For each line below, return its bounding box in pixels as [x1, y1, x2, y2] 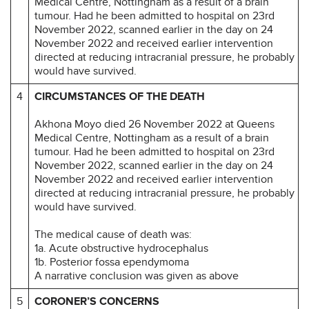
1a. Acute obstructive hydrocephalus [34, 241, 208, 255]
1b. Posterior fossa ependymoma [34, 255, 189, 269]
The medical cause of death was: [34, 227, 192, 241]
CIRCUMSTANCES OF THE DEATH [34, 89, 205, 103]
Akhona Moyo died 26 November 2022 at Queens [34, 117, 275, 131]
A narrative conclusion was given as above [34, 268, 239, 283]
